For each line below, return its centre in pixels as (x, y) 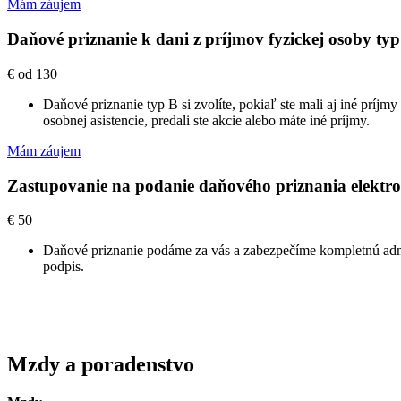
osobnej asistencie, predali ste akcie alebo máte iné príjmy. (206, 120)
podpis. (64, 267)
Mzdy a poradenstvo (101, 365)
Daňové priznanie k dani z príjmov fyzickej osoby (192, 39)
